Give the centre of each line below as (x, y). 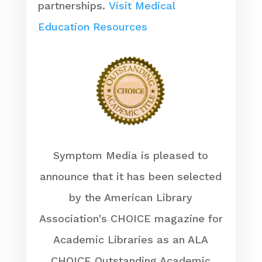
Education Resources (92, 26)
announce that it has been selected (131, 176)
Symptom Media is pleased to (131, 155)
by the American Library (131, 197)
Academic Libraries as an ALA (131, 239)
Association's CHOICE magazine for (131, 218)
